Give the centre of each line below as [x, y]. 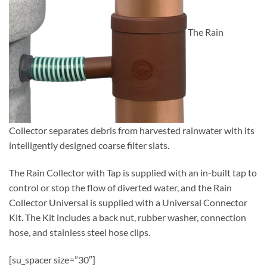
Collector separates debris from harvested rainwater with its [132, 131]
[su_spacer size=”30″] [52, 259]
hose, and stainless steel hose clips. [80, 232]
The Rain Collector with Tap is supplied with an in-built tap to [133, 173]
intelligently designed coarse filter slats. [89, 145]
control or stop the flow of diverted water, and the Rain [120, 188]
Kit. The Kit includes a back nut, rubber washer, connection [128, 218]
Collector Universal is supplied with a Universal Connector [128, 203]
